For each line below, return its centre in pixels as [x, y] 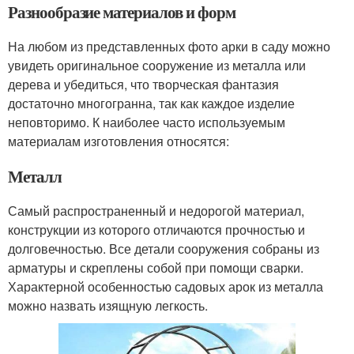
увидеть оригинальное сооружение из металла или [157, 66]
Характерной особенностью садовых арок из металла [166, 287]
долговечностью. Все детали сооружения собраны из [164, 249]
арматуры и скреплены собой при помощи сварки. [156, 268]
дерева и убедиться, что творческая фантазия [143, 85]
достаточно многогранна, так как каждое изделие [151, 104]
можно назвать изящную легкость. [108, 306]
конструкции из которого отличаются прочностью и [156, 230]
